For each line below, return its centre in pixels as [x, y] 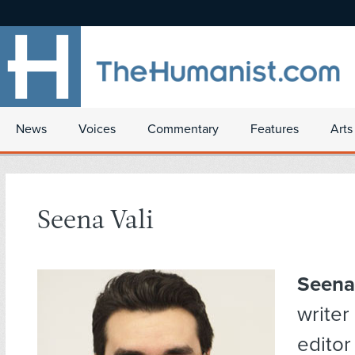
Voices [97, 129]
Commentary [183, 129]
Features [275, 129]
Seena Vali [95, 222]
